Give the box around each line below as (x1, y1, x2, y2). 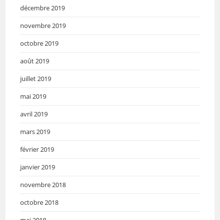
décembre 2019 (20, 3, 65, 12)
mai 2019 (20, 91, 47, 101)
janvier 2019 (20, 162, 55, 171)
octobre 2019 (20, 38, 59, 48)
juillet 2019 (20, 74, 52, 83)
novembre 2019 (20, 21, 66, 30)
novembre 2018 (20, 180, 66, 189)
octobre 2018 (20, 197, 59, 207)
